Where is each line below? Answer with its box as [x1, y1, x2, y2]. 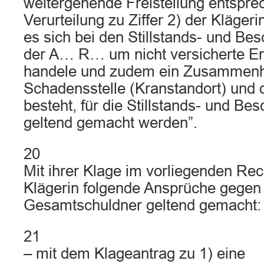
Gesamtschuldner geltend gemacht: [24, 197, 261, 213]
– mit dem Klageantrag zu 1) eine [24, 245, 245, 262]
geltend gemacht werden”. [24, 114, 197, 131]
